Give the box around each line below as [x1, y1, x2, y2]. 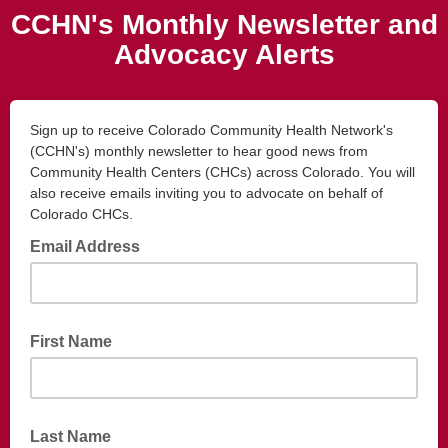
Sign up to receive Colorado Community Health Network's [30, 122, 393, 138]
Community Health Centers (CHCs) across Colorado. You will [30, 164, 415, 180]
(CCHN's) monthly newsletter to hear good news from [30, 143, 368, 159]
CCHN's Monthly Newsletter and [10, 9, 438, 40]
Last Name [30, 428, 111, 445]
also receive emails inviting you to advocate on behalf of [30, 185, 383, 201]
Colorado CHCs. [30, 206, 137, 222]
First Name [30, 333, 112, 350]
